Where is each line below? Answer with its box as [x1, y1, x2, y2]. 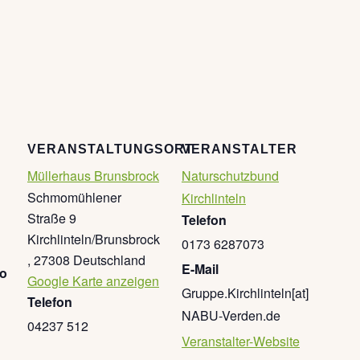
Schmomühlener [27, 188, 121, 207]
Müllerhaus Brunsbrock [27, 166, 159, 186]
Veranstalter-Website [182, 332, 300, 351]
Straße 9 [27, 209, 76, 228]
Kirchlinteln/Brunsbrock [27, 230, 160, 249]
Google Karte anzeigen [27, 272, 159, 291]
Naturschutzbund [182, 166, 279, 186]
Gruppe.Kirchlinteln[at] [182, 284, 309, 303]
